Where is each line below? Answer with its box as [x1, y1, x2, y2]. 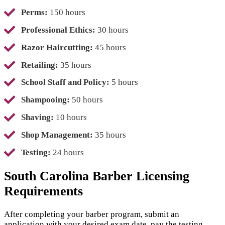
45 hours [93, 42, 126, 52]
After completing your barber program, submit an [4, 209, 179, 219]
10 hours [56, 113, 87, 123]
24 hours [51, 147, 84, 157]
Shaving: [21, 113, 56, 123]
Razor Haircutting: [21, 42, 93, 52]
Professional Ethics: [21, 25, 95, 35]
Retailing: [21, 60, 58, 70]
